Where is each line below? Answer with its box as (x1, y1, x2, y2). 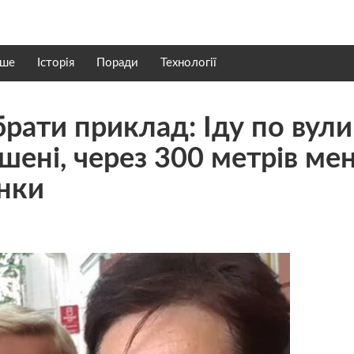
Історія (37, 57, 74, 69)
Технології (160, 57, 217, 69)
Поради (96, 57, 138, 69)
